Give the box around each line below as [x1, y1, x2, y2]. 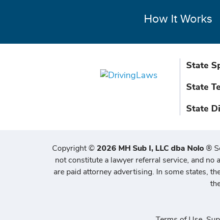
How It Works [143, 12, 212, 26]
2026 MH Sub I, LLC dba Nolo [95, 143, 204, 154]
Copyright [52, 143, 88, 154]
